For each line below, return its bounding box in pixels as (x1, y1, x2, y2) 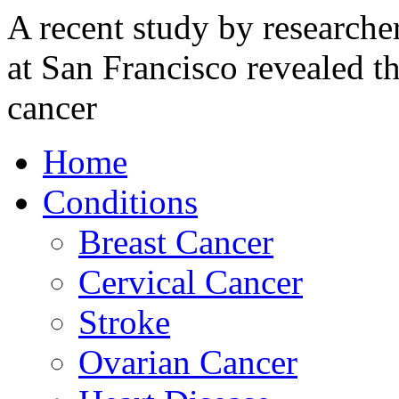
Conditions (43, 183, 198, 221)
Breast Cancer (78, 223, 273, 261)
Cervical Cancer (78, 263, 303, 301)
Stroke (78, 303, 170, 341)
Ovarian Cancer (78, 343, 297, 381)
